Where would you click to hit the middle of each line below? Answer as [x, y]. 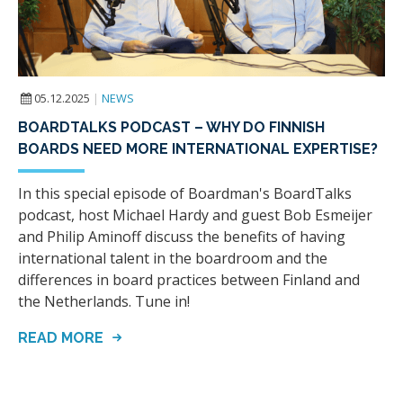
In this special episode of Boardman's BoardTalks [185, 193]
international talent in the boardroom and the [173, 258]
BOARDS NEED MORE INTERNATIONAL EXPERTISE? [198, 148]
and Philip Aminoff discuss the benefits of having [182, 236]
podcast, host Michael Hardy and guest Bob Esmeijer [195, 215]
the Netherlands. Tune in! [104, 301]
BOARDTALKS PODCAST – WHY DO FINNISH [171, 127]
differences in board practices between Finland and [189, 279]
